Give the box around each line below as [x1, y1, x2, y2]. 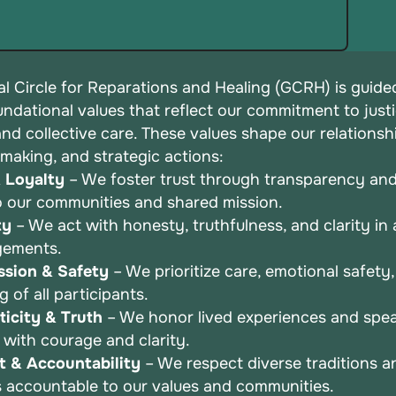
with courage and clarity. [4, 330, 191, 350]
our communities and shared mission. [7, 192, 284, 212]
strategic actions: [94, 146, 225, 166]
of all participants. [13, 284, 149, 304]
